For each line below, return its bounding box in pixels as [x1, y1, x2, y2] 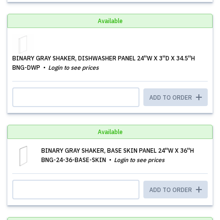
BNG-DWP [12, 64, 42, 71]
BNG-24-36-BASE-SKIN [41, 156, 108, 164]
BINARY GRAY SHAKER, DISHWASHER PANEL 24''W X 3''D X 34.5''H [12, 55, 195, 62]
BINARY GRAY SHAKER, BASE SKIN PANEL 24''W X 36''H [41, 147, 194, 154]
